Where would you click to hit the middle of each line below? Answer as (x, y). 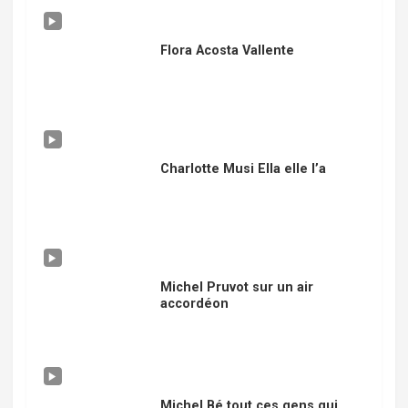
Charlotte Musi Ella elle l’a (243, 169)
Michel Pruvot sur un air (236, 287)
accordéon (194, 304)
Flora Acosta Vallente (227, 51)
